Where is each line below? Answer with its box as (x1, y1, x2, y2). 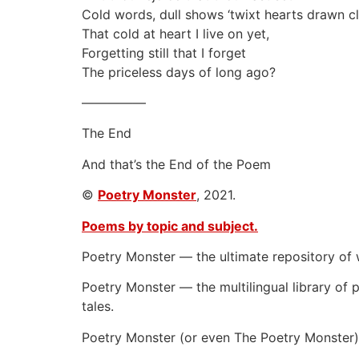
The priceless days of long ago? (82, 63, 276, 80)
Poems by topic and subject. (82, 217, 258, 234)
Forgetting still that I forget (82, 44, 246, 61)
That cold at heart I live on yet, (82, 25, 269, 42)
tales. (82, 298, 114, 315)
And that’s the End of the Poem (82, 155, 271, 172)
